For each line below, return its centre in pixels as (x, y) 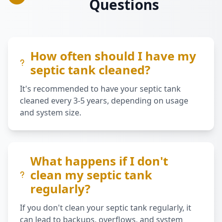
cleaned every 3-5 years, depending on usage (104, 101)
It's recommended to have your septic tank (100, 89)
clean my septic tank (91, 175)
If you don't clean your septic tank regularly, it (106, 208)
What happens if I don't (99, 161)
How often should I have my (113, 56)
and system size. (51, 112)
